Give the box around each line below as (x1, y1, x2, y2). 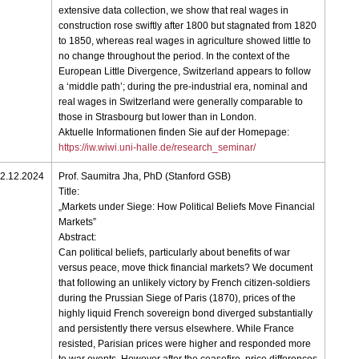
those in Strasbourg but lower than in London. (58, 111, 257, 123)
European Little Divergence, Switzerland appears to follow (58, 66, 312, 78)
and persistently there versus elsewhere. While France (58, 323, 295, 335)
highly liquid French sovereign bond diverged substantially (58, 308, 313, 320)
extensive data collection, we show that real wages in (58, 5, 289, 17)
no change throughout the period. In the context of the (58, 50, 291, 63)
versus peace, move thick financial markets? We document (58, 262, 313, 274)
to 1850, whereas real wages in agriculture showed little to (58, 35, 312, 47)
